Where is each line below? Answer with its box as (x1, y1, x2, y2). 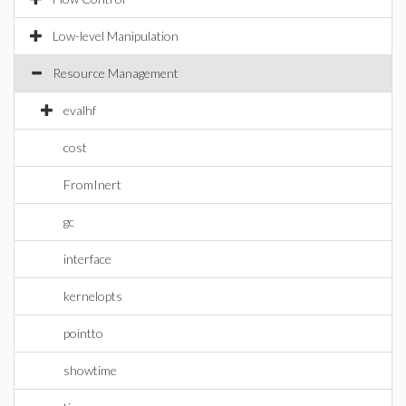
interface (63, 251, 111, 266)
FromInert (63, 177, 121, 192)
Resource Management (53, 65, 179, 81)
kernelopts (63, 288, 122, 304)
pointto (63, 325, 103, 341)
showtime (63, 362, 117, 378)
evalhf (63, 102, 96, 118)
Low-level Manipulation (53, 28, 179, 43)
